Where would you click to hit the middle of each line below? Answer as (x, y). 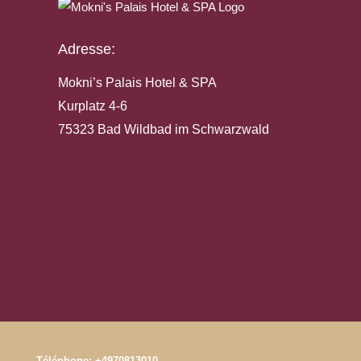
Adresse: (87, 50)
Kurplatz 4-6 (93, 106)
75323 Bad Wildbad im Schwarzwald (164, 130)
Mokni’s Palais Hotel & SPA (137, 83)
